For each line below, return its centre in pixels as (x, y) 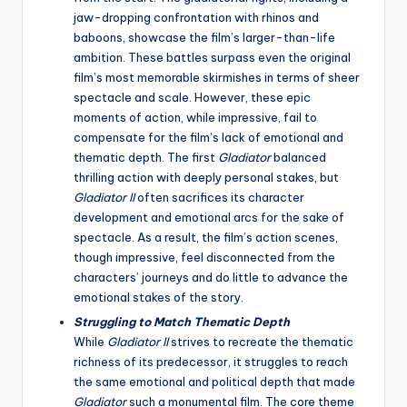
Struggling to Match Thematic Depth (182, 322)
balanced (298, 158)
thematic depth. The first (146, 158)
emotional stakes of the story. (159, 298)
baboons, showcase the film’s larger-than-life (204, 38)
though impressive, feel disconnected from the (204, 258)
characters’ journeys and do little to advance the (211, 278)
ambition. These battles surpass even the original (212, 58)
